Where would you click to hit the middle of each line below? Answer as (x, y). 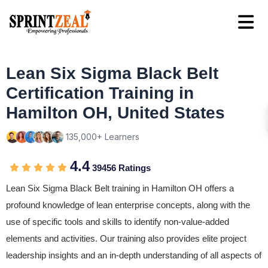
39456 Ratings (120, 168)
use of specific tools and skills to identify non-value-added (118, 222)
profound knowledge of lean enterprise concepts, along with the (128, 205)
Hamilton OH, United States (115, 113)
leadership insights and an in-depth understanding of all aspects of (134, 255)
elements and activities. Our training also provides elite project (126, 238)
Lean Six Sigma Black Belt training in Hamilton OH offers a (120, 188)
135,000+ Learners (103, 137)
